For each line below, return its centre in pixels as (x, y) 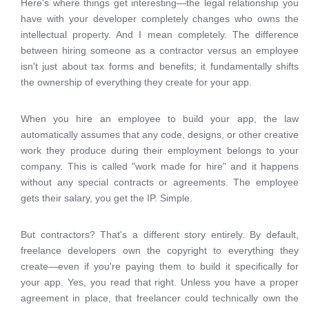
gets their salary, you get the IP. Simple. (107, 198)
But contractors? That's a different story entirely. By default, (160, 235)
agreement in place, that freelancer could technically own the (160, 298)
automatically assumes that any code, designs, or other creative (160, 134)
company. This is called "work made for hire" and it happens (160, 166)
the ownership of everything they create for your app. (136, 82)
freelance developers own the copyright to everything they (160, 250)
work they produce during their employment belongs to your (160, 150)
